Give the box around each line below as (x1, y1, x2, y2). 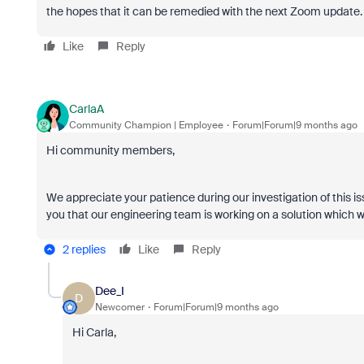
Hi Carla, (71, 325, 116, 340)
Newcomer (94, 300, 145, 314)
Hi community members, (45, 143, 177, 158)
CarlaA (68, 101, 104, 116)
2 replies (62, 242, 106, 257)
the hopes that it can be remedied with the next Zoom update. (45, 4, 362, 19)
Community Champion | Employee (68, 118, 223, 132)
